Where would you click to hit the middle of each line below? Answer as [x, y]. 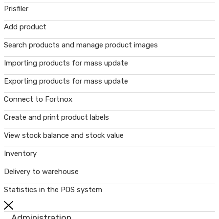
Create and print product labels [56, 117]
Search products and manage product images [81, 45]
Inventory [20, 153]
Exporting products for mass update [66, 81]
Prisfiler [16, 9]
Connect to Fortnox [38, 99]
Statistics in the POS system [53, 189]
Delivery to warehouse [41, 171]
